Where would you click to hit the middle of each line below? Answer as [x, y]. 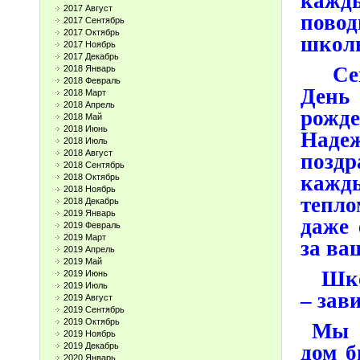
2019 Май [83, 261]
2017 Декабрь [91, 56]
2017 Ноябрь [90, 44]
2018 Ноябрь [90, 189]
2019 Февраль [92, 225]
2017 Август [88, 8]
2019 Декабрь [91, 346]
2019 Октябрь [92, 321]
